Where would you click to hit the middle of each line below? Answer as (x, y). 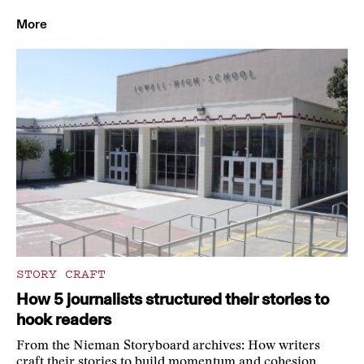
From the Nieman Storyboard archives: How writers (168, 347)
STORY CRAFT (61, 273)
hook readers (64, 320)
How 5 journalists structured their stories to (173, 299)
